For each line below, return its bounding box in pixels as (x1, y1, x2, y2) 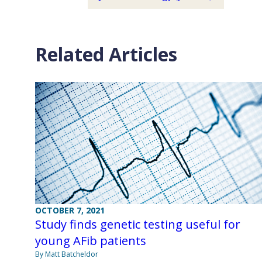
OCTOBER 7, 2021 (35, 205, 105, 216)
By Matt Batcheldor (35, 249, 98, 260)
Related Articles (35, 42, 177, 67)
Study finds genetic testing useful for (35, 216, 240, 233)
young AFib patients (35, 233, 146, 249)
